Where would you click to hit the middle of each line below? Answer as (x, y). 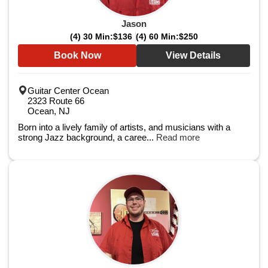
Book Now (77, 55)
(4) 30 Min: (92, 36)
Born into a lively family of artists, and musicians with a (124, 127)
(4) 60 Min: (157, 36)
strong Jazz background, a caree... (87, 137)
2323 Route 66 (56, 101)
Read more (178, 137)
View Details (193, 55)
